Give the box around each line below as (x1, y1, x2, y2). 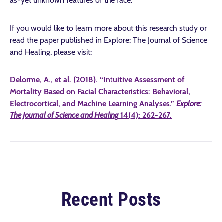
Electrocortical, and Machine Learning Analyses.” (10, 99, 176, 108)
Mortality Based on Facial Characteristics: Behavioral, (10, 87, 190, 96)
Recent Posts (61, 188, 161, 210)
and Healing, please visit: (10, 47, 92, 56)
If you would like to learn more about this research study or (10, 23, 207, 33)
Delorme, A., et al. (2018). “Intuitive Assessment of (10, 75, 184, 84)
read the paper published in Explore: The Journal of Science (10, 35, 207, 45)
